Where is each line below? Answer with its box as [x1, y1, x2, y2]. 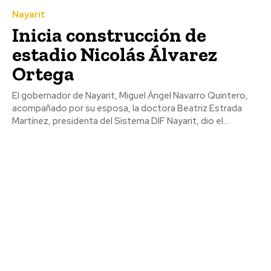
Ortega [12, 62, 74, 85]
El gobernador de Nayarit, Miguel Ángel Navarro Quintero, [12, 89, 248, 102]
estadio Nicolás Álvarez [12, 42, 217, 66]
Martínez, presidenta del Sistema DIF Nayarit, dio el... [12, 114, 229, 127]
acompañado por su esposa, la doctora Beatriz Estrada [12, 102, 242, 114]
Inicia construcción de [12, 23, 206, 47]
